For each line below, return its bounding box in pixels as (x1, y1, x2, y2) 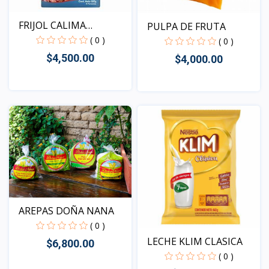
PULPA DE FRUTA (147, 20, 226, 34)
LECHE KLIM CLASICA (147, 235, 243, 249)
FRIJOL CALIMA (19, 18, 86, 32)
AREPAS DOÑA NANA (19, 204, 114, 218)
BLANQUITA (19, 32, 74, 46)
